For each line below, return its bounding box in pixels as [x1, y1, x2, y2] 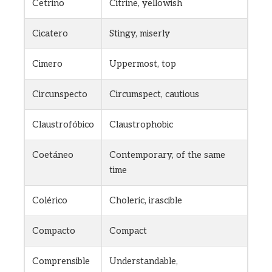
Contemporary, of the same [109, 149, 225, 161]
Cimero [32, 58, 63, 70]
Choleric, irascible [109, 195, 182, 206]
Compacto [32, 225, 75, 237]
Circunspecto [32, 89, 87, 100]
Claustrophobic [109, 119, 173, 131]
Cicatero [32, 28, 68, 39]
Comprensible [32, 256, 90, 267]
